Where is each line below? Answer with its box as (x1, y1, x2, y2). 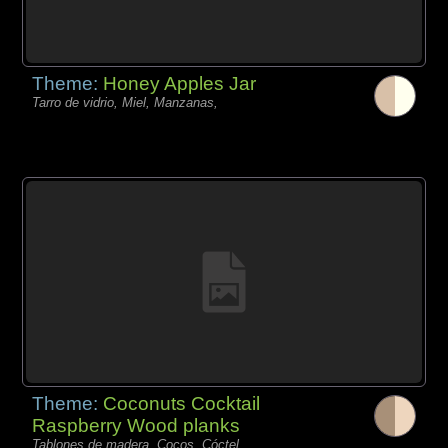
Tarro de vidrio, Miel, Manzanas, (32, 94, 219, 110)
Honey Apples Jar (103, 72, 257, 94)
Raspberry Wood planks (32, 414, 241, 436)
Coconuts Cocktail (103, 392, 261, 414)
